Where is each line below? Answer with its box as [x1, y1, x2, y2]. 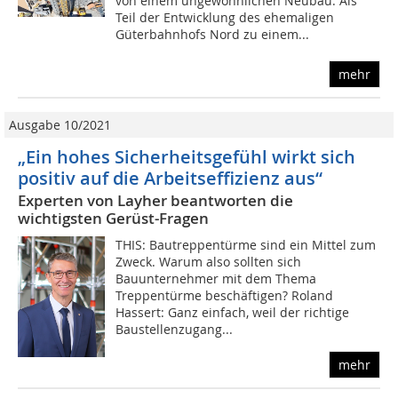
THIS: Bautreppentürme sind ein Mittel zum [115, 236, 377, 254]
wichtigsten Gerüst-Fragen [18, 208, 209, 229]
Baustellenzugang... [115, 321, 234, 338]
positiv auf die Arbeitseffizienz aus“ [18, 166, 322, 191]
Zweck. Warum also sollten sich [115, 253, 302, 271]
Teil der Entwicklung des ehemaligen [115, 9, 335, 27]
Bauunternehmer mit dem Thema [115, 270, 317, 288]
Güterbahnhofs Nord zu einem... [115, 26, 310, 44]
